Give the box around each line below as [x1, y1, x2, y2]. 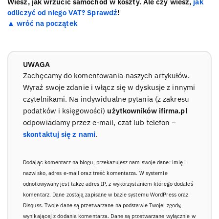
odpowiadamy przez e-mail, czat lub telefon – [23, 117, 176, 127]
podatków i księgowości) [23, 106, 108, 115]
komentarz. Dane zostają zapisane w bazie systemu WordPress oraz [23, 190, 189, 198]
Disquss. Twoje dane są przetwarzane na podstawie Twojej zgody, [23, 201, 182, 209]
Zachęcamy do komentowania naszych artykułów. [23, 70, 190, 80]
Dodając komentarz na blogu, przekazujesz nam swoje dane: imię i [23, 158, 186, 166]
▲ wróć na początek [7, 18, 77, 28]
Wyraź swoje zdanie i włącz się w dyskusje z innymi [23, 82, 195, 92]
